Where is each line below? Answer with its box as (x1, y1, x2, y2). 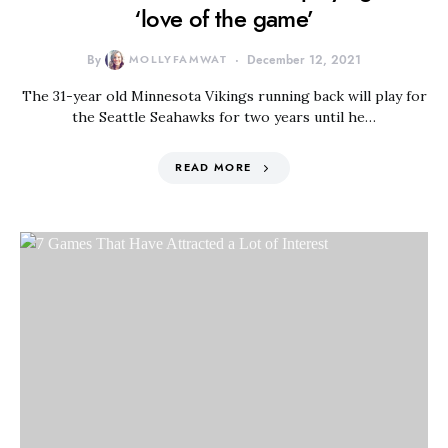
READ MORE (175, 160, 252, 175)
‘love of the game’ (134, 2, 314, 35)
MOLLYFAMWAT (128, 52, 228, 67)
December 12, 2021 (247, 52, 362, 68)
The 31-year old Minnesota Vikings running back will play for (21, 87, 427, 105)
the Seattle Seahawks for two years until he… (72, 108, 376, 126)
